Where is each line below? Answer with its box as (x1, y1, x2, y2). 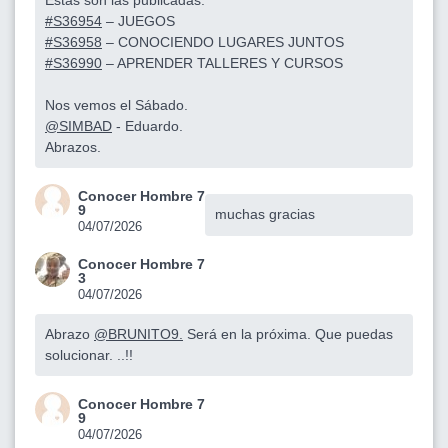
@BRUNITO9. (94, 325, 183, 342)
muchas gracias (215, 205, 315, 222)
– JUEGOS (102, 12, 175, 29)
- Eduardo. (112, 117, 183, 134)
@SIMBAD (45, 117, 112, 134)
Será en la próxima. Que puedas (183, 325, 393, 342)
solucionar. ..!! (45, 346, 133, 363)
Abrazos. (45, 138, 101, 155)
